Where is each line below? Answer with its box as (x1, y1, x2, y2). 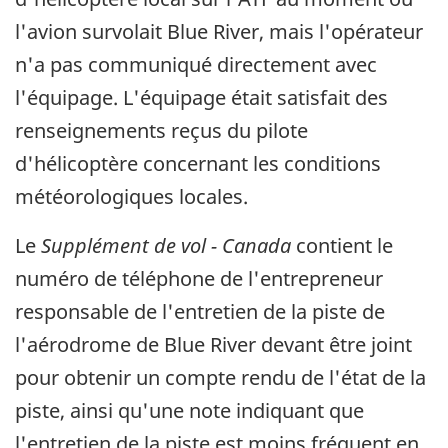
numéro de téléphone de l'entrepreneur (15, 264, 383, 292)
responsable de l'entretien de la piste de (15, 297, 385, 325)
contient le (291, 231, 393, 259)
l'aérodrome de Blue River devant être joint (15, 330, 412, 358)
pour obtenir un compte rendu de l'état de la (15, 363, 426, 391)
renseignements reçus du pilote (15, 116, 308, 144)
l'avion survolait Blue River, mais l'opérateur (15, 17, 423, 45)
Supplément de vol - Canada (41, 231, 291, 259)
